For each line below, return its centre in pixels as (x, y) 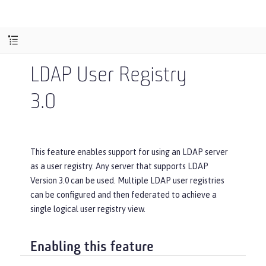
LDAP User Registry (109, 76)
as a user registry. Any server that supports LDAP (119, 166)
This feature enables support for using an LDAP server (129, 152)
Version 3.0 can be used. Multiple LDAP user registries (127, 180)
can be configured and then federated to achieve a (123, 195)
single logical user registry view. (88, 209)
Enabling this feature (92, 247)
